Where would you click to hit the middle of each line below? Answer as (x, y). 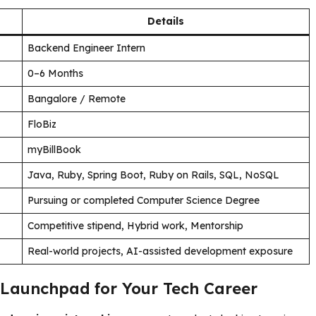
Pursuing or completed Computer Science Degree (144, 200)
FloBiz (42, 124)
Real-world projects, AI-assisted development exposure (160, 251)
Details (166, 21)
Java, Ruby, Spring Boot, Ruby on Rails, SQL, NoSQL (153, 175)
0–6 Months (55, 73)
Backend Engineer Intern (86, 48)
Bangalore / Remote (77, 98)
